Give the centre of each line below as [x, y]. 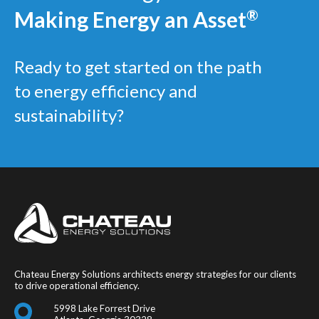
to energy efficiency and [106, 91]
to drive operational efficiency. [77, 286]
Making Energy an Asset [130, 20]
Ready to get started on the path [138, 67]
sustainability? [69, 115]
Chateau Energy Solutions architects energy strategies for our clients [155, 274]
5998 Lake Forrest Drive [104, 309]
